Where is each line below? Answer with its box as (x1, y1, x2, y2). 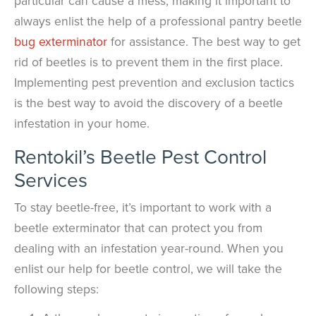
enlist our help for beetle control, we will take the (14, 259, 282, 277)
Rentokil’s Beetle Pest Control (14, 142, 267, 170)
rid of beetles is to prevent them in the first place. (14, 52, 283, 71)
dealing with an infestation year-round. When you (14, 238, 284, 257)
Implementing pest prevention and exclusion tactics (14, 73, 294, 91)
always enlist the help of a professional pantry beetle (14, 11, 302, 30)
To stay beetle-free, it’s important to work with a (14, 197, 272, 216)
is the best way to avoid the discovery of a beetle (14, 93, 283, 111)
